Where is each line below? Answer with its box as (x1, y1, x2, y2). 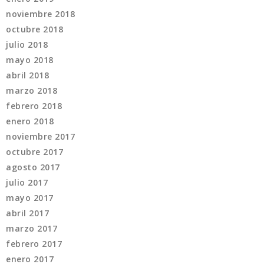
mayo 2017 (6, 192, 54, 204)
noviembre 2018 (6, 8, 75, 20)
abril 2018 (6, 70, 49, 81)
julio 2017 (6, 177, 48, 189)
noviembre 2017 (6, 131, 75, 143)
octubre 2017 (6, 146, 63, 158)
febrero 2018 (6, 100, 62, 112)
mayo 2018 (6, 54, 54, 66)
